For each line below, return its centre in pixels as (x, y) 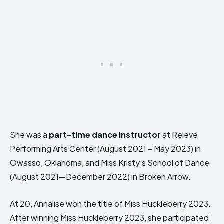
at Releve (180, 134)
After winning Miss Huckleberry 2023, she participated (109, 217)
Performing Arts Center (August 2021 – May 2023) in (105, 148)
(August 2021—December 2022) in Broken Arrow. (100, 176)
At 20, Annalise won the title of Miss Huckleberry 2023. (110, 203)
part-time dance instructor (106, 134)
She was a (29, 134)
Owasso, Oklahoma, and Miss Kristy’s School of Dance (110, 162)
